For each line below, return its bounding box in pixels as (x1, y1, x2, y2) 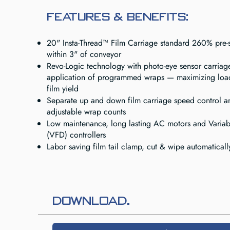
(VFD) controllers (47, 129, 106, 141)
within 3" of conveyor (47, 48, 121, 60)
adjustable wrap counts (47, 106, 126, 118)
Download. (52, 194, 130, 208)
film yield (47, 83, 79, 94)
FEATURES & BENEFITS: (47, 10, 188, 23)
